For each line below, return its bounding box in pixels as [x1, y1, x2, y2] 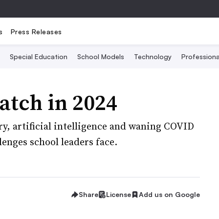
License [106, 190, 131, 198]
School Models [77, 52, 124, 61]
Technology [133, 52, 172, 61]
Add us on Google [139, 190, 200, 198]
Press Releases [10, 27, 62, 36]
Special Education [9, 52, 67, 61]
